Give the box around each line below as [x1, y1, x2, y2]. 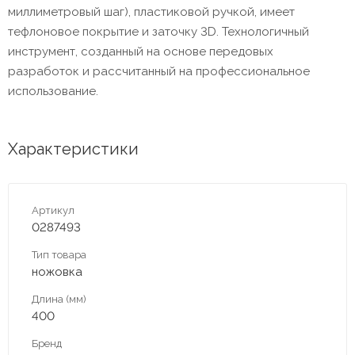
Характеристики [8, 139, 139, 158]
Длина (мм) [32, 292, 86, 305]
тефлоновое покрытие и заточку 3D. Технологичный [8, 24, 309, 39]
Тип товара [32, 248, 86, 261]
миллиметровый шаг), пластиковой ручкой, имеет [8, 4, 295, 19]
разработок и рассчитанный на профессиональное [8, 63, 310, 78]
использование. [8, 83, 98, 98]
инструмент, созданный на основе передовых [8, 44, 273, 59]
